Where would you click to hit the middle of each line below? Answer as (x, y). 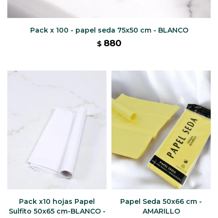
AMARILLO (161, 211)
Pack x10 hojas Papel (57, 202)
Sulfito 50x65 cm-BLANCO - (57, 211)
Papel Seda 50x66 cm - (161, 202)
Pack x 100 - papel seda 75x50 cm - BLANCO (109, 30)
